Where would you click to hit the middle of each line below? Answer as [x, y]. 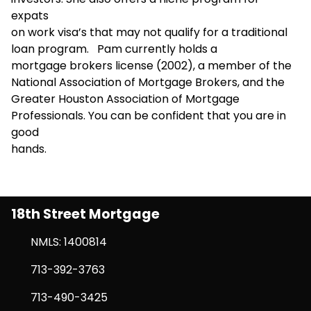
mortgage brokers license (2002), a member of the [151, 65]
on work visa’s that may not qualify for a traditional [149, 32]
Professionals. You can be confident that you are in [149, 115]
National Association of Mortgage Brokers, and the [149, 82]
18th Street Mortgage [85, 214]
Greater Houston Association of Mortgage [125, 99]
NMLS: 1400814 [69, 242]
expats [31, 15]
